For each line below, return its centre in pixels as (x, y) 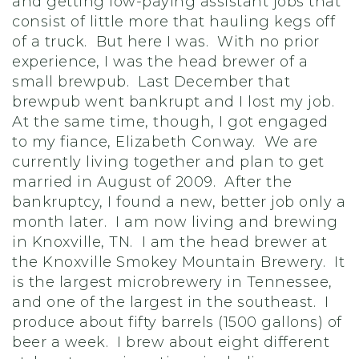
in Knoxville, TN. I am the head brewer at (169, 242)
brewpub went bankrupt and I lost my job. (175, 102)
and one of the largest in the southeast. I (171, 302)
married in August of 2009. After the (152, 182)
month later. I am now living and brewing (175, 222)
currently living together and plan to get (168, 162)
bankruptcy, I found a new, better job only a (179, 202)
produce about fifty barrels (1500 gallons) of (177, 322)
